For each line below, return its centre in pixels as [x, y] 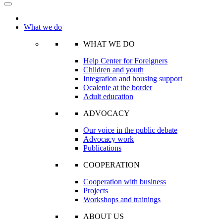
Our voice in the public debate [130, 130]
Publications [102, 148]
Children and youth [113, 69]
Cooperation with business [125, 181]
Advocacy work [109, 139]
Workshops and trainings [122, 199]
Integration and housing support [133, 78]
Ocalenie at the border [118, 87]
